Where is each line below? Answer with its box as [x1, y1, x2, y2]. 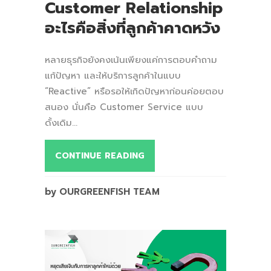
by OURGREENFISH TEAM [45, 184, 160, 198]
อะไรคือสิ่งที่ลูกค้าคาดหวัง [45, 16, 220, 40]
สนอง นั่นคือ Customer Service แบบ [45, 100, 203, 114]
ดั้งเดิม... [45, 116, 77, 129]
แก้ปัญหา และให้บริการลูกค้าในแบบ [45, 68, 181, 82]
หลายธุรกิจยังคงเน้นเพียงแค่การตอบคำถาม [45, 53, 217, 67]
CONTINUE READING [55, 149, 145, 162]
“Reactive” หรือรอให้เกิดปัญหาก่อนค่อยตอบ [45, 84, 224, 98]
